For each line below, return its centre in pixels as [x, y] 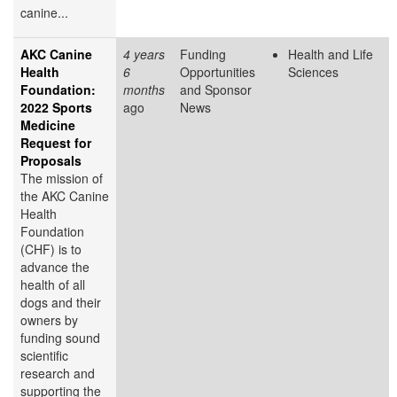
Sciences [313, 72]
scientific [44, 356]
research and [58, 374]
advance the [55, 267]
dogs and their [61, 303]
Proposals [51, 161]
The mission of [62, 179]
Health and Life [331, 54]
